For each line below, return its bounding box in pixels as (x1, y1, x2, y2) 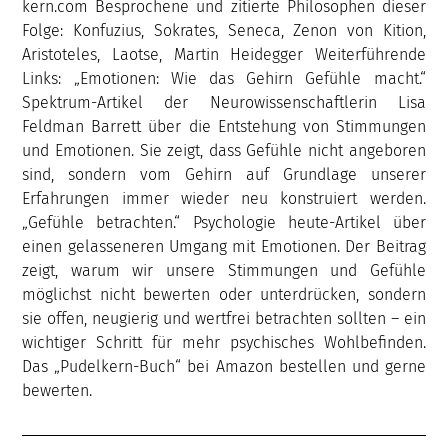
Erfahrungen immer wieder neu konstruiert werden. (22, 188, 426, 208)
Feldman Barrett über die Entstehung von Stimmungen (22, 116, 426, 136)
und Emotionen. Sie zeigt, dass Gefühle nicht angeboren (22, 140, 426, 160)
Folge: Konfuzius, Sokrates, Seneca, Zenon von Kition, (22, 20, 426, 40)
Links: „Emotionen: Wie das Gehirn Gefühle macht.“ (22, 68, 426, 88)
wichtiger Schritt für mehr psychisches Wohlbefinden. (22, 332, 426, 352)
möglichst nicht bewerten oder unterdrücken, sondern (22, 284, 426, 304)
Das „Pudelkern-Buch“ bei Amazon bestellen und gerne (22, 356, 426, 376)
